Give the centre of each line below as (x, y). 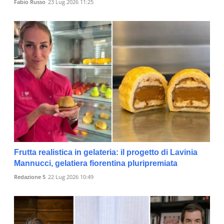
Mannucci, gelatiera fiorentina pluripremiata (96, 163)
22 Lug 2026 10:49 (71, 177)
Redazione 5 (30, 177)
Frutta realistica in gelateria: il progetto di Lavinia (106, 152)
